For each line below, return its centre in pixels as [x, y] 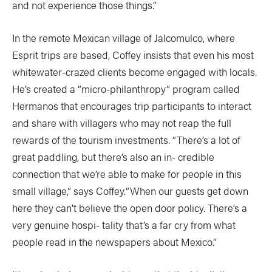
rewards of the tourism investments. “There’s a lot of [126, 140]
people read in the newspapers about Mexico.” [114, 242]
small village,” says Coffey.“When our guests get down [130, 191]
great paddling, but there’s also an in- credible [113, 157]
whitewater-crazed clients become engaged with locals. [134, 72]
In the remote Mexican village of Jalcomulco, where [124, 38]
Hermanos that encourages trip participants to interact [132, 106]
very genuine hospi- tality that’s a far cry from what [124, 225]
